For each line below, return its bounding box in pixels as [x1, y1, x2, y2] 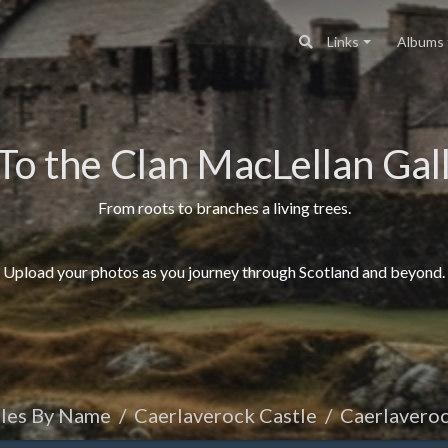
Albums [396, 33, 444, 51]
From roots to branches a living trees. [97, 198, 351, 217]
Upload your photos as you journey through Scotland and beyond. [3, 262, 445, 281]
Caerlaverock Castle [134, 403, 317, 427]
